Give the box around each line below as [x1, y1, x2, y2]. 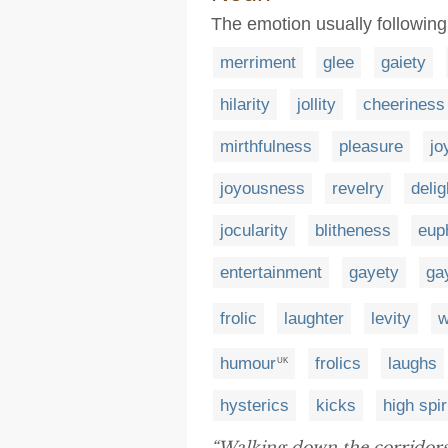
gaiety [381, 53, 426, 72]
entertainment [220, 263, 322, 282]
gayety [349, 263, 399, 282]
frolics [315, 354, 361, 374]
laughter [284, 308, 344, 328]
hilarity [220, 95, 270, 114]
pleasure [339, 137, 403, 156]
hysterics [220, 396, 289, 416]
